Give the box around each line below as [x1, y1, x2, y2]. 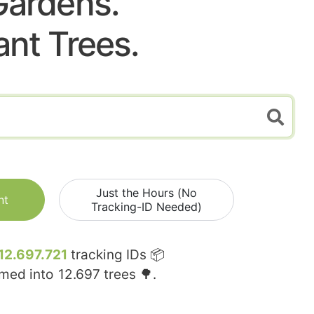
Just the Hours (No [96, 186, 197, 200]
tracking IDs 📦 [67, 247, 165, 264]
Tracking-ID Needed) [91, 200, 202, 214]
